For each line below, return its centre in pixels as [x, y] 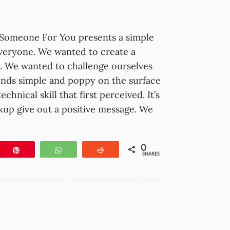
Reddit [122, 149]
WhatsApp [86, 149]
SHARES [151, 154]
